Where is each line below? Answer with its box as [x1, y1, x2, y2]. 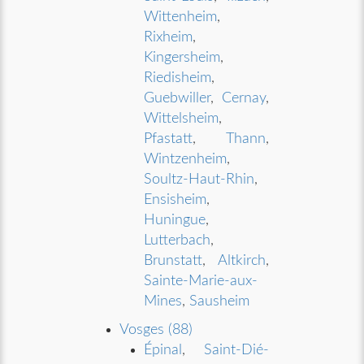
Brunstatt [144, 253, 203, 268]
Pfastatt [144, 132, 193, 146]
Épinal [144, 343, 183, 357]
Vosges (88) [119, 323, 193, 337]
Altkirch [217, 253, 266, 268]
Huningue [144, 213, 206, 227]
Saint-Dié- [203, 343, 269, 357]
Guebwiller [144, 91, 211, 106]
